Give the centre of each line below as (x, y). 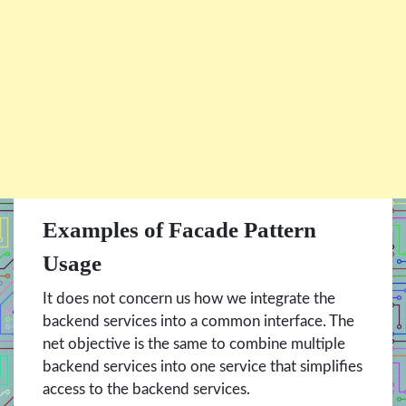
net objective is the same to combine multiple (194, 344)
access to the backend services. (146, 390)
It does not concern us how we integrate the (189, 299)
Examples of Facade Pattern (179, 230)
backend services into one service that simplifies (203, 367)
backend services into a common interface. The (198, 322)
